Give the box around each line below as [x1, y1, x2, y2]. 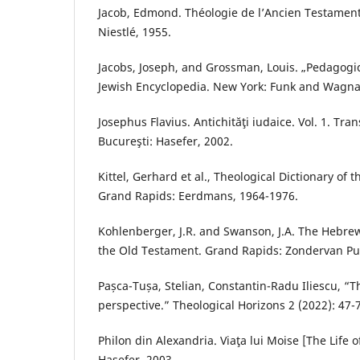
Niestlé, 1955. [98, 24, 171, 40]
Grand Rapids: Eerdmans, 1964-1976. [98, 188, 298, 204]
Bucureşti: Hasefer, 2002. [98, 133, 233, 149]
